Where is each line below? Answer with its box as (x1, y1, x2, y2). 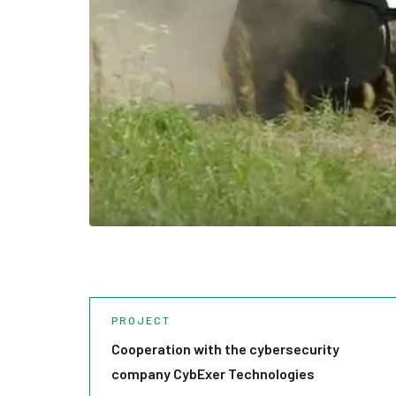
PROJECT (110, 314, 171, 326)
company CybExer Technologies (110, 365, 315, 382)
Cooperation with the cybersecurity (110, 340, 339, 357)
